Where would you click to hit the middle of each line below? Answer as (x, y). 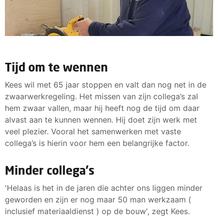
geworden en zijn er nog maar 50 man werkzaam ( (98, 200)
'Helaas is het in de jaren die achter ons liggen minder (104, 188)
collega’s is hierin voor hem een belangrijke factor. (97, 143)
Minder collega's (50, 170)
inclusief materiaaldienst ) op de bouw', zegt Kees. (97, 211)
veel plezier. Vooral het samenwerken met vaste (93, 132)
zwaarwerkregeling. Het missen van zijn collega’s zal (101, 97)
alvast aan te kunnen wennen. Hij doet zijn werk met (101, 120)
